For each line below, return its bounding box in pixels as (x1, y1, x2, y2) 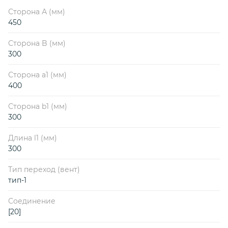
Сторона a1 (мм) (8, 70, 67, 79)
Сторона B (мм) (8, 38, 66, 48)
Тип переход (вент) (8, 164, 80, 174)
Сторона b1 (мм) (8, 101, 67, 111)
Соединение (8, 196, 55, 206)
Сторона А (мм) (8, 7, 65, 16)
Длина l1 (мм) (8, 133, 57, 142)
